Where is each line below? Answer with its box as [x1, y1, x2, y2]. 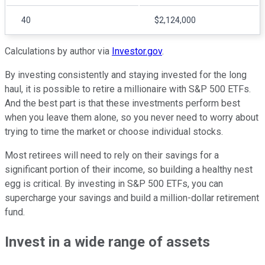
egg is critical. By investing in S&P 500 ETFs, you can [5, 178, 223, 190]
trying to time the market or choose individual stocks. [5, 126, 223, 138]
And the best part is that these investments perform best [5, 98, 240, 109]
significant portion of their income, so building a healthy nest [5, 164, 253, 176]
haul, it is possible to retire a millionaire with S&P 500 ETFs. [5, 83, 251, 95]
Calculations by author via [5, 46, 112, 57]
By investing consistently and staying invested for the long [5, 69, 247, 81]
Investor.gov [112, 46, 162, 57]
